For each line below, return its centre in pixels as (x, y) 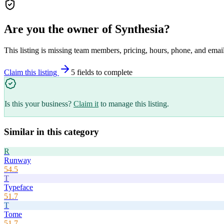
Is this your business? (38, 104)
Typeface (18, 187)
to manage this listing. (135, 104)
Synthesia (139, 29)
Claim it (86, 104)
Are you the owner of (59, 29)
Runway (17, 160)
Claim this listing (31, 72)
